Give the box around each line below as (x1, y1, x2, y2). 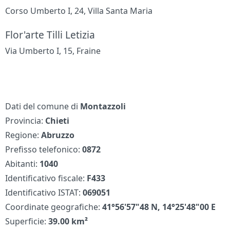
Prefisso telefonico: (5, 144, 83, 156)
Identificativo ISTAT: (5, 187, 83, 199)
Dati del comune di (5, 101, 81, 112)
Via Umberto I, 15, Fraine (5, 45, 101, 57)
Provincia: (5, 115, 46, 127)
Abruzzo (41, 129, 75, 141)
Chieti (45, 115, 70, 127)
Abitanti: (5, 158, 40, 170)
